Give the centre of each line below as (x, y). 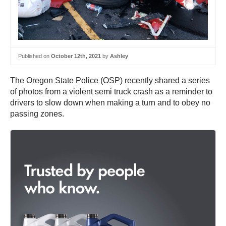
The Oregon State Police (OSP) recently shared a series (110, 80)
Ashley (119, 56)
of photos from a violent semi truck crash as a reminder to (111, 91)
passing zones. (37, 114)
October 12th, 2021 (76, 56)
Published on (35, 56)
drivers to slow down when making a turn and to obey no (110, 102)
